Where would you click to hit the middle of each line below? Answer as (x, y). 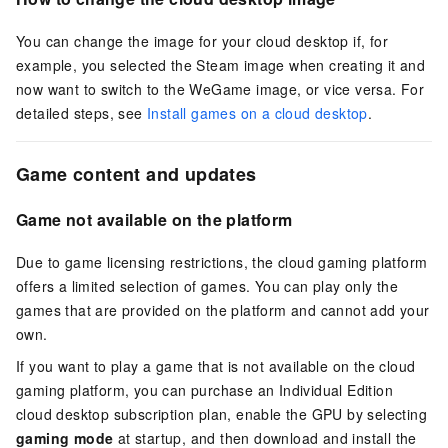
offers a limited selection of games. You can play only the (207, 285)
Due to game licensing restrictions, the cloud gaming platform (222, 261)
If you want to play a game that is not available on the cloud (216, 365)
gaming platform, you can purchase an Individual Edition (204, 389)
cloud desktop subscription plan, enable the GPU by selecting (221, 413)
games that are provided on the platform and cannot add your (223, 309)
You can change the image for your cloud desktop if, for (202, 40)
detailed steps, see (82, 112)
